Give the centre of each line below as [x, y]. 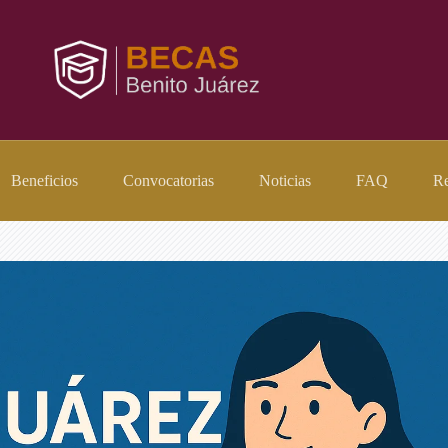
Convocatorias [169, 180]
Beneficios [45, 180]
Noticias [285, 180]
